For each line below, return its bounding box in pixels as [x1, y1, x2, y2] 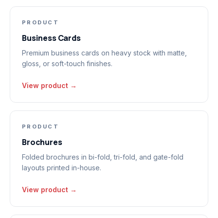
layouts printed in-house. [22, 163, 101, 172]
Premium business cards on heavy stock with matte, [22, 49, 187, 57]
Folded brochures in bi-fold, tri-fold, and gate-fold [22, 153, 183, 161]
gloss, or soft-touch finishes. [22, 59, 112, 68]
